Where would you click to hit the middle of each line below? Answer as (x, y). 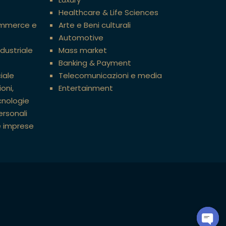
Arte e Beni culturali (95, 25)
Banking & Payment (95, 63)
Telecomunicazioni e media (110, 75)
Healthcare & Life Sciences (108, 12)
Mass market (83, 50)
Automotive (81, 37)
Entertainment (86, 88)
